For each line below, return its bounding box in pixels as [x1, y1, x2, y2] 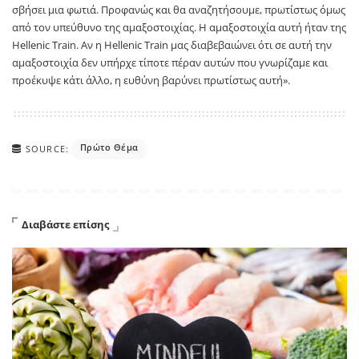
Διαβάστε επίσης [22, 216, 109, 232]
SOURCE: [26, 142, 69, 155]
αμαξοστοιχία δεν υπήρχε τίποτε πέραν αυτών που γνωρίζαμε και [12, 54, 328, 70]
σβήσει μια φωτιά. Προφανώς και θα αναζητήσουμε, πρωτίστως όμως [12, 2, 345, 17]
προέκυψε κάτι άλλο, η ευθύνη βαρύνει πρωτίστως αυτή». [12, 72, 290, 87]
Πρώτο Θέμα [79, 140, 139, 153]
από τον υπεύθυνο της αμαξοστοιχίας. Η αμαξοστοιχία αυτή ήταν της [12, 19, 346, 34]
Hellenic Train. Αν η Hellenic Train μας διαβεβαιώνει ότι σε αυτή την [12, 37, 332, 52]
